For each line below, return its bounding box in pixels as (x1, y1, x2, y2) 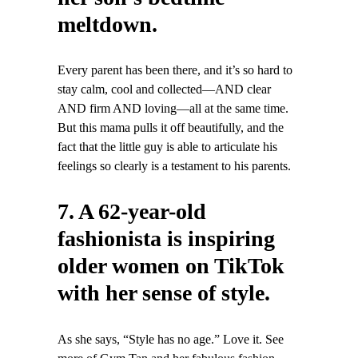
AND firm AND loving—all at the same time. (58, 101, 288, 117)
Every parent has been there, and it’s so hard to (58, 63, 292, 78)
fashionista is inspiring (58, 226, 275, 252)
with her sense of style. (58, 280, 270, 306)
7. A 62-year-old (58, 199, 206, 225)
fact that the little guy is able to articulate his (58, 140, 277, 155)
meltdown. (58, 11, 157, 37)
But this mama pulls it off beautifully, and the (58, 121, 284, 136)
